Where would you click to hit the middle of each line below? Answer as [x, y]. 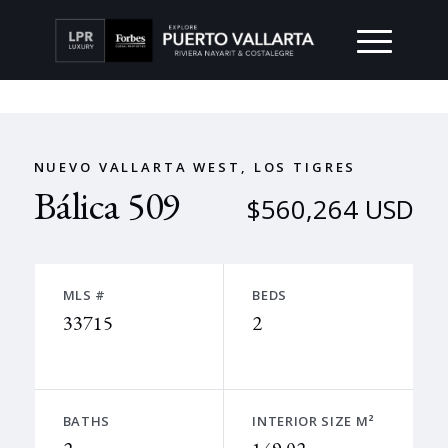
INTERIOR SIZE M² [313, 421]
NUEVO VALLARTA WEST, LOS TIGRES [195, 167]
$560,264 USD [330, 209]
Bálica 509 [106, 205]
